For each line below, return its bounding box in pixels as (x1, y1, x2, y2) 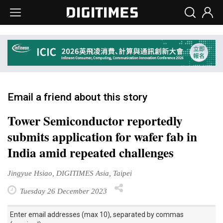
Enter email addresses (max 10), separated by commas (10, 210, 184, 219)
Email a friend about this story (7, 91, 147, 103)
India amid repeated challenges (7, 143, 174, 162)
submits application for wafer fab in (7, 127, 197, 146)
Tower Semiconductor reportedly (7, 111, 183, 130)
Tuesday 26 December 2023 (18, 186, 107, 195)
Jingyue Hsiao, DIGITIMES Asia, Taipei (7, 168, 132, 177)
